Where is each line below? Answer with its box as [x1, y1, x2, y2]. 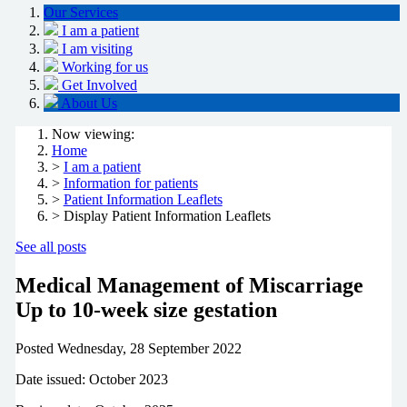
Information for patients [63, 175, 198, 192]
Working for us [62, 59, 148, 75]
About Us [61, 95, 117, 112]
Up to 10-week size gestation [15, 298, 277, 323]
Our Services [44, 5, 118, 21]
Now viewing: [51, 126, 134, 143]
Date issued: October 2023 [15, 371, 168, 387]
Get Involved [62, 77, 137, 94]
